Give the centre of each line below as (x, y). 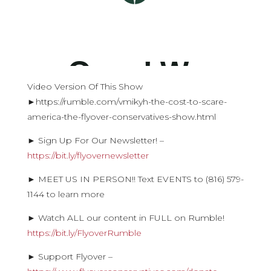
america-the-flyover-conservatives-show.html (121, 117)
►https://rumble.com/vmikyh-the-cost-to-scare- (127, 102)
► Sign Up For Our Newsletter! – (95, 140)
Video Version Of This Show (85, 87)
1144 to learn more (66, 194)
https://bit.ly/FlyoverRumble (84, 233)
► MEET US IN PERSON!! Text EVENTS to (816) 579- (135, 179)
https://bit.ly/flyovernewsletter (88, 155)
